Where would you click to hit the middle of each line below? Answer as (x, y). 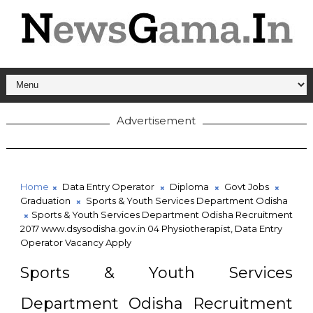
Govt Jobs (246, 187)
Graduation (45, 201)
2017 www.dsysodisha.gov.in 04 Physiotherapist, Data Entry (151, 228)
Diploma (189, 187)
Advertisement (156, 121)
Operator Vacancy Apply (75, 242)
